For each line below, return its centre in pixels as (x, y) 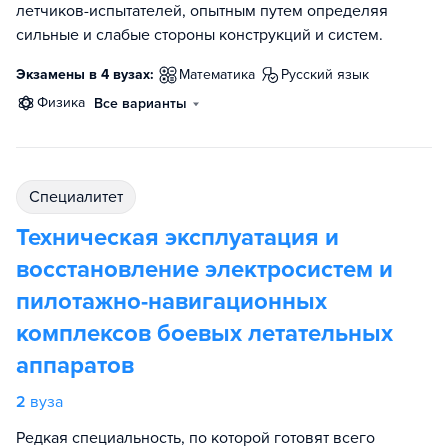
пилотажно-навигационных (171, 301)
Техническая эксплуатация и (177, 237)
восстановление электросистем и (204, 269)
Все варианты (140, 103)
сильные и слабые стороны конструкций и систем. (199, 35)
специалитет (81, 197)
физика (66, 102)
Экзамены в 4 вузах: (85, 74)
